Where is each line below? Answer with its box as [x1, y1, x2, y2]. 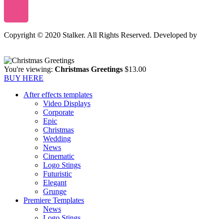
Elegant [43, 178, 66, 187]
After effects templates [23, 90, 92, 99]
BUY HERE [4, 74, 44, 83]
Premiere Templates [23, 196, 84, 205]
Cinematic [43, 152, 74, 161]
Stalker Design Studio [4, 40, 71, 48]
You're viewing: [4, 65, 55, 74]
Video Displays [43, 99, 90, 108]
